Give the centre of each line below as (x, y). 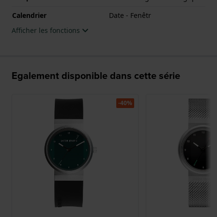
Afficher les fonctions (47, 30)
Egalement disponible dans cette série (96, 75)
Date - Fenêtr (130, 15)
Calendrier (29, 15)
